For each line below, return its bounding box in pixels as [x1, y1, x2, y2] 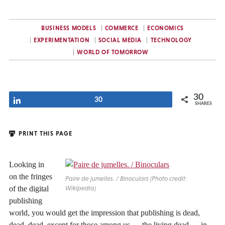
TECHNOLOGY [150, 37, 192, 44]
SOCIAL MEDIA [98, 37, 142, 44]
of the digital [9, 184, 49, 193]
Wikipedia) [65, 184, 96, 192]
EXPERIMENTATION [34, 37, 90, 44]
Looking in [9, 160, 44, 169]
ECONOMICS [147, 25, 184, 32]
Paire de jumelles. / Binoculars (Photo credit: [65, 175, 187, 183]
